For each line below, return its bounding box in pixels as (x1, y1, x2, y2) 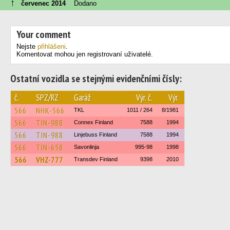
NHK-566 (36, 105, 65, 116)
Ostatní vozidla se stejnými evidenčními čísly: (10, 72, 182, 85)
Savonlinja (74, 144, 99, 150)
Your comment (16, 28, 71, 41)
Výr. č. (136, 92, 152, 103)
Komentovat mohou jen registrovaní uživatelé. (16, 50, 153, 58)
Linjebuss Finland (74, 131, 117, 138)
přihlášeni (37, 43, 66, 50)
